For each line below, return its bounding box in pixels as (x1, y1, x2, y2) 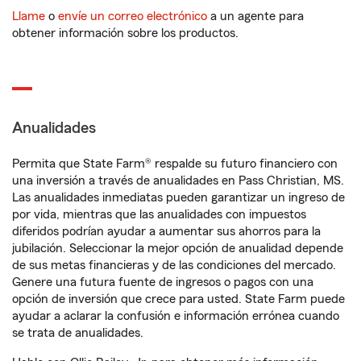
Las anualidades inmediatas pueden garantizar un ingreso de (12, 191, 345, 204)
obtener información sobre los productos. (12, 27, 239, 39)
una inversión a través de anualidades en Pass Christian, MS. (12, 174, 344, 187)
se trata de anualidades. (12, 326, 143, 339)
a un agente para (207, 10, 304, 23)
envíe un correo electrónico (58, 10, 207, 23)
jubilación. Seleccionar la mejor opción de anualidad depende (12, 242, 343, 255)
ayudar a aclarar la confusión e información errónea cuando (12, 309, 339, 322)
